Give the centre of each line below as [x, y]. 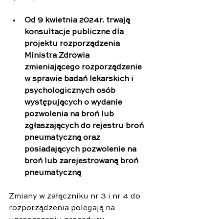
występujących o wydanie [74, 102]
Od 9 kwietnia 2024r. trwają [78, 20]
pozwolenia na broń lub [70, 114]
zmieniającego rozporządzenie [84, 67]
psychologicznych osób [71, 91]
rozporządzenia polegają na [63, 208]
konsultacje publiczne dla [75, 32]
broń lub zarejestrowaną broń [82, 161]
